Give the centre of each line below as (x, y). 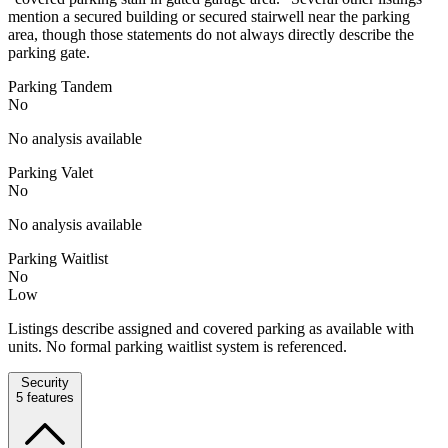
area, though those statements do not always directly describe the (211, 34)
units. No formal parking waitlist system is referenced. (177, 346)
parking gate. (49, 52)
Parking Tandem (60, 86)
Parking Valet (50, 172)
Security (45, 382)
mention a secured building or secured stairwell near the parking (209, 16)
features (48, 397)
